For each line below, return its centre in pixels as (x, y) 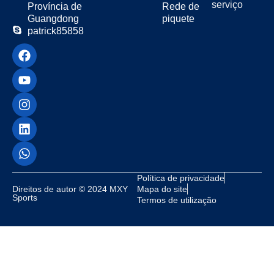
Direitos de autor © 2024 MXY (70, 189)
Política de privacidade (181, 178)
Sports (25, 197)
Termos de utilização (177, 200)
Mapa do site (162, 189)
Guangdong (53, 18)
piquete (178, 18)
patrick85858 (56, 31)
